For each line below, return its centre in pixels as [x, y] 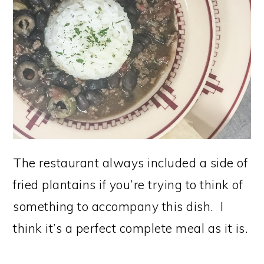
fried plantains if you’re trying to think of [128, 184]
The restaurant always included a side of [131, 162]
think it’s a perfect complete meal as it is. [131, 228]
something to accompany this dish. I [118, 206]
